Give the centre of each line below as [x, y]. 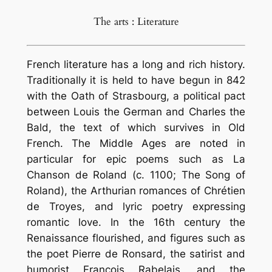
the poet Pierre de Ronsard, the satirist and [136, 253]
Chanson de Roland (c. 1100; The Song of [136, 175]
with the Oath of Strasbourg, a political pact [136, 96]
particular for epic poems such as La [136, 159]
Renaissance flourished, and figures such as [136, 238]
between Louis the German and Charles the [136, 111]
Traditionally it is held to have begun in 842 [136, 80]
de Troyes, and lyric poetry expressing [136, 206]
